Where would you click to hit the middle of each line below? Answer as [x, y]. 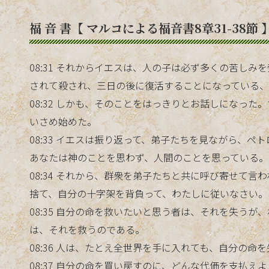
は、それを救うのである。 [87, 229]
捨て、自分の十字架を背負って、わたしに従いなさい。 [149, 193]
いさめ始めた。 [63, 121]
